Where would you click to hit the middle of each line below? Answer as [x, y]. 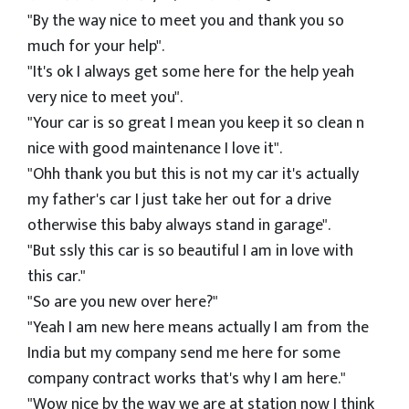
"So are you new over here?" [123, 302]
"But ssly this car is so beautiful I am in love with [190, 251]
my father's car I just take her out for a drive [179, 200]
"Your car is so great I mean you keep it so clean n [196, 123]
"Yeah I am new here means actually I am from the [198, 328]
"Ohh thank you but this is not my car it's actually [193, 174]
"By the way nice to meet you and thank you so [186, 21]
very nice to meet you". [105, 98]
